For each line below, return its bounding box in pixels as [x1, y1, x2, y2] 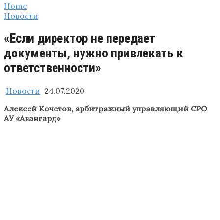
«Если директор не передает [4, 31, 155, 46]
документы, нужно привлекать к [4, 46, 183, 61]
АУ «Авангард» [4, 113, 60, 123]
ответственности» [4, 60, 101, 76]
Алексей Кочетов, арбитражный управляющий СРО [4, 103, 207, 113]
